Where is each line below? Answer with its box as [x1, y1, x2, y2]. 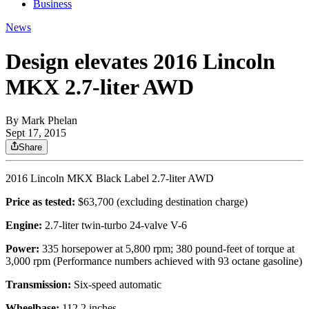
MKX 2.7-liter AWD [6, 74, 194, 99]
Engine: [6, 219, 42, 232]
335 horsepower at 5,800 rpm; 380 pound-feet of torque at [39, 243, 295, 255]
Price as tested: [6, 196, 75, 208]
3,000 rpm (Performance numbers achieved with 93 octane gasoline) [6, 255, 302, 268]
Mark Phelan [21, 114, 77, 127]
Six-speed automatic [71, 279, 161, 291]
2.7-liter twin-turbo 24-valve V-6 [42, 219, 187, 232]
